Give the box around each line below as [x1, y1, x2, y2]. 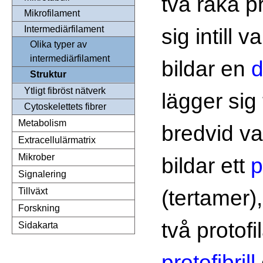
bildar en [161, 56, 251, 81]
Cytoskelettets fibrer [24, 102, 106, 112]
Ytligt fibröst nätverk [24, 86, 106, 96]
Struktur [30, 69, 66, 80]
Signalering [18, 169, 66, 180]
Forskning [18, 203, 60, 214]
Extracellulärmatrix [18, 135, 96, 146]
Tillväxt [18, 186, 48, 197]
